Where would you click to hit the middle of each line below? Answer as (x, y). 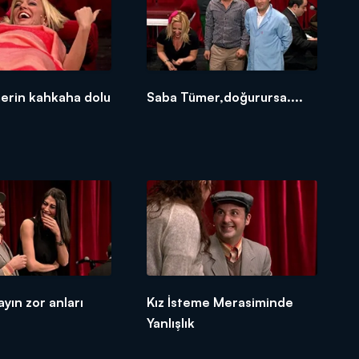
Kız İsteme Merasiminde (220, 302)
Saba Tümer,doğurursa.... (225, 97)
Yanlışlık (171, 323)
